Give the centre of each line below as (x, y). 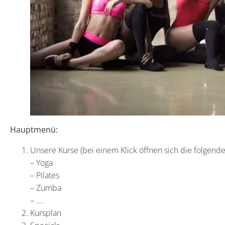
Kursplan (46, 213)
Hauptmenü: (34, 129)
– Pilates (45, 175)
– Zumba (46, 188)
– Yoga (41, 162)
